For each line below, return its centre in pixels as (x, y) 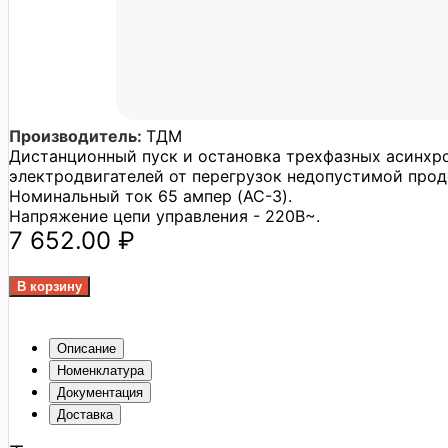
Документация (100, 392)
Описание (86, 348)
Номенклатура (100, 370)
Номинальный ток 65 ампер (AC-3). (150, 195)
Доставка (85, 414)
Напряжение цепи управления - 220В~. (164, 215)
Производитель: (77, 135)
